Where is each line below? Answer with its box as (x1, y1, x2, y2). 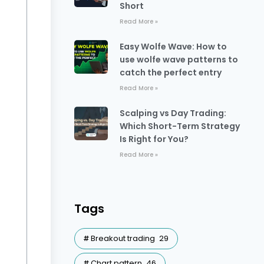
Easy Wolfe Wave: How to (119, 41, 227, 52)
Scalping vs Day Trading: (119, 107, 226, 119)
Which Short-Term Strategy (119, 120, 240, 132)
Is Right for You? (119, 133, 189, 145)
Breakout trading (90, 233, 155, 244)
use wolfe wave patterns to (119, 54, 238, 65)
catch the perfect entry (119, 67, 222, 78)
